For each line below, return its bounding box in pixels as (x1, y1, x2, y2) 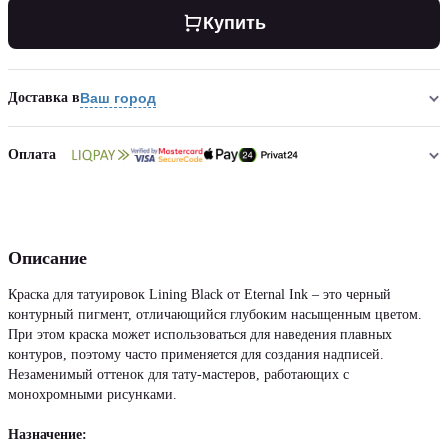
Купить (202, 13, 266, 33)
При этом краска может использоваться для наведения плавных (8, 327, 392, 342)
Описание (8, 248, 87, 268)
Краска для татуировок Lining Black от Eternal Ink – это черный (8, 287, 391, 302)
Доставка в (8, 89, 80, 105)
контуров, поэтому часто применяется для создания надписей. (8, 347, 384, 362)
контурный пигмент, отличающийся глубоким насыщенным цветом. (8, 307, 422, 322)
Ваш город (80, 89, 156, 106)
